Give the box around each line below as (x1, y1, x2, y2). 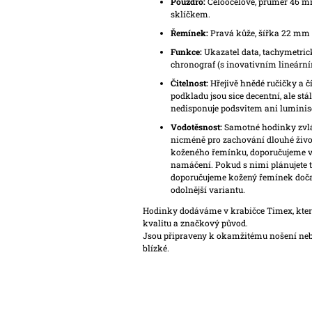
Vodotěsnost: (170, 121, 224, 133)
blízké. (142, 242, 169, 254)
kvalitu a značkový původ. (142, 217, 248, 229)
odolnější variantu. (170, 184, 245, 196)
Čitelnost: (170, 77, 210, 89)
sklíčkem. (170, 8, 210, 20)
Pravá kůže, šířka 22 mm (208, 27, 310, 39)
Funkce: (170, 46, 202, 58)
